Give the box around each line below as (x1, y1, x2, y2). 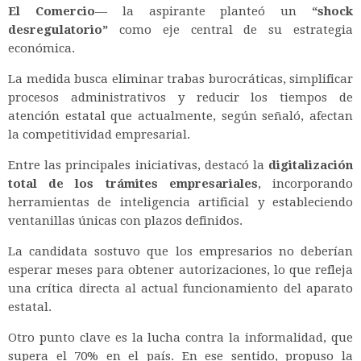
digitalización (268, 157, 353, 172)
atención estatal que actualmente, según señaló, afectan (8, 108, 353, 123)
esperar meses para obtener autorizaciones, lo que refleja (8, 262, 353, 277)
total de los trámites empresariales (8, 176, 258, 191)
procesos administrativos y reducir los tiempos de (8, 89, 353, 105)
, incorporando (257, 176, 354, 191)
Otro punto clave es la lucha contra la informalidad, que (8, 330, 353, 345)
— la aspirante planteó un (94, 3, 313, 19)
